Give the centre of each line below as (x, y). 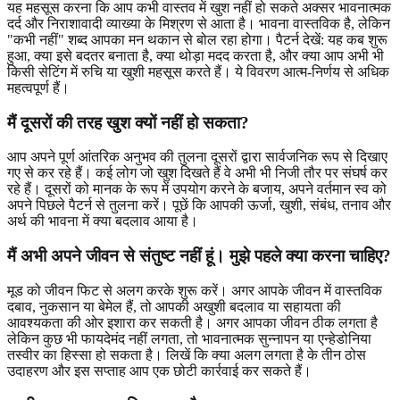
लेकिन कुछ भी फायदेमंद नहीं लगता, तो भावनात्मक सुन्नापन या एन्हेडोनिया (189, 338)
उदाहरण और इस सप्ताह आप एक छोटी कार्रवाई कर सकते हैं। (159, 371)
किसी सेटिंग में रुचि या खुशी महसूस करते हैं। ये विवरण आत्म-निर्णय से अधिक (198, 72)
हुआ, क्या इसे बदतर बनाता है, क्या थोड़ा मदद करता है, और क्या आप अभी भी (196, 56)
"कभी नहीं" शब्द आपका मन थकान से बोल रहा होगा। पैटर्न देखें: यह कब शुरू (197, 40)
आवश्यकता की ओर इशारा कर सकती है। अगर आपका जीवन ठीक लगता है (192, 322)
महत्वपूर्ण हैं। (38, 88)
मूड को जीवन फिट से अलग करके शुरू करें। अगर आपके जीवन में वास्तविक (195, 290)
